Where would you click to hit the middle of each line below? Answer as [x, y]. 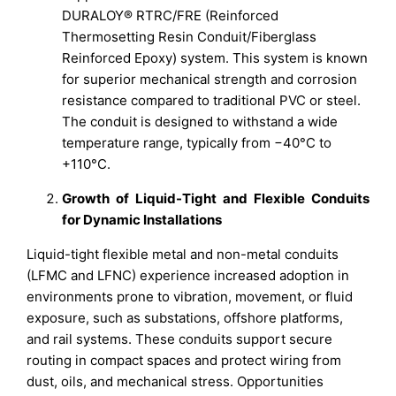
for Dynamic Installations [142, 219]
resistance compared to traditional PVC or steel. [212, 100]
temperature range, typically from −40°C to [197, 142]
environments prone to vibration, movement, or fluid [190, 296]
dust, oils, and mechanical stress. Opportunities [175, 381]
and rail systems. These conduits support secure [180, 339]
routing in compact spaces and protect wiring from [184, 360]
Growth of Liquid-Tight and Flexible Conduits [216, 198]
